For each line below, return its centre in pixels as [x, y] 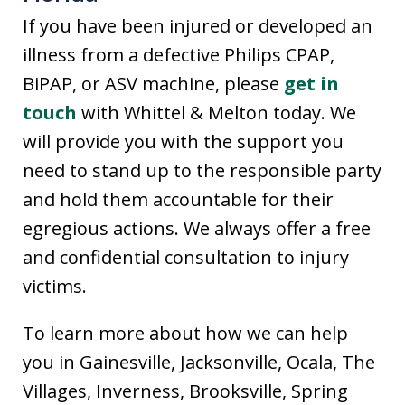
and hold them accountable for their [178, 200]
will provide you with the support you [183, 142]
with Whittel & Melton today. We [217, 113]
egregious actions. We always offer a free [197, 229]
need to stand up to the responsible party [202, 171]
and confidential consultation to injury [186, 258]
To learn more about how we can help [185, 334]
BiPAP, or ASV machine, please [153, 84]
